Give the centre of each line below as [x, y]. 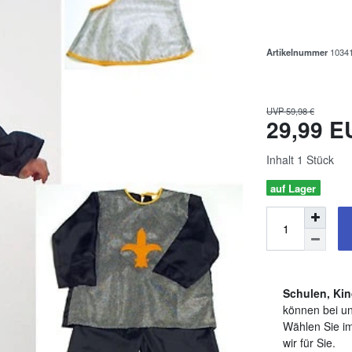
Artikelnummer [298, 51]
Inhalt [282, 159]
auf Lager [293, 188]
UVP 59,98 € [290, 110]
